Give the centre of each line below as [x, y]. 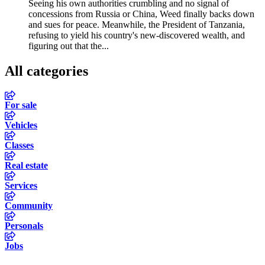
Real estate [26, 166]
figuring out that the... [69, 46]
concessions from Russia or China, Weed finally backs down [141, 14]
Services [21, 186]
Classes [19, 146]
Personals [24, 226]
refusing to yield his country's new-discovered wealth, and [137, 35]
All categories [46, 71]
